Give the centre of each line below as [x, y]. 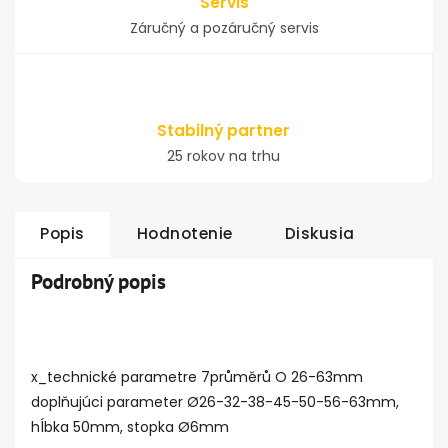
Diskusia [319, 233]
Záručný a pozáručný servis [224, 28]
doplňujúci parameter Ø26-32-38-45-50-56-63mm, [215, 402]
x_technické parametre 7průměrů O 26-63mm [197, 377]
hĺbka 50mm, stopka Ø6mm [130, 427]
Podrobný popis [98, 281]
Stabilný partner [223, 130]
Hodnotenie [184, 233]
